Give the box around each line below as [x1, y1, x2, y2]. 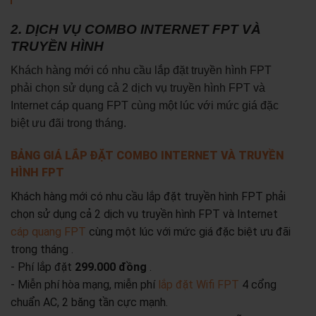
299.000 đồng [75, 260, 150, 274]
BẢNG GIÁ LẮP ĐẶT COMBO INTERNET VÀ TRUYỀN [11, 149, 284, 163]
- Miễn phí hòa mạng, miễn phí [11, 277, 158, 291]
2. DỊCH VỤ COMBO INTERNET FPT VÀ [11, 21, 261, 37]
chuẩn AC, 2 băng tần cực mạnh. [11, 295, 168, 309]
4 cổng [239, 277, 276, 291]
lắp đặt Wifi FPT [158, 277, 239, 291]
